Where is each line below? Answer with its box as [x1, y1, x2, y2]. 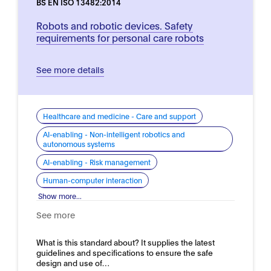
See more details [36, 64, 104, 75]
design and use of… [36, 257, 109, 268]
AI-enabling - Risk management [43, 157, 151, 166]
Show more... [38, 191, 82, 200]
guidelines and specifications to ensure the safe [36, 247, 213, 258]
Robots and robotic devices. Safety [36, 19, 193, 31]
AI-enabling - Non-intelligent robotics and [43, 129, 185, 139]
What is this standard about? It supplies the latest [36, 237, 215, 247]
